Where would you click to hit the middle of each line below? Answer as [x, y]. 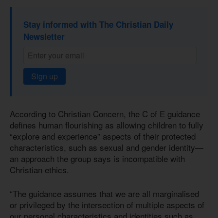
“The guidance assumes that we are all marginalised [104, 193]
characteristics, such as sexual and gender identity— [107, 147]
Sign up [45, 76]
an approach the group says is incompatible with [97, 159]
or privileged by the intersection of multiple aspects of [107, 204]
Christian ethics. [39, 170]
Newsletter [44, 37]
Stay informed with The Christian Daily [98, 25]
